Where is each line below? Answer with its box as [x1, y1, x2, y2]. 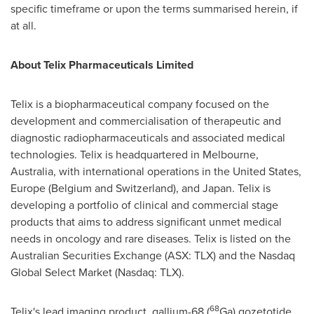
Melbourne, [203, 146, 259, 163]
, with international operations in [53, 163, 214, 179]
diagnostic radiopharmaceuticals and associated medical [11, 130, 285, 146]
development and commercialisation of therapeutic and [11, 113, 281, 129]
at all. [11, 18, 36, 34]
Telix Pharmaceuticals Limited [43, 57, 193, 73]
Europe [11, 180, 46, 196]
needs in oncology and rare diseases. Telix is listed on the [11, 231, 291, 247]
